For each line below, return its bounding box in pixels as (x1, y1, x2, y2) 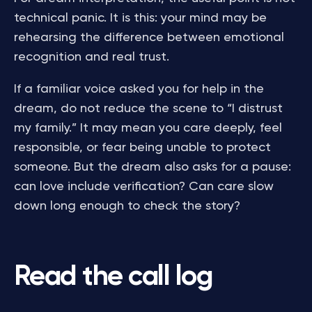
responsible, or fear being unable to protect (14, 141, 271, 154)
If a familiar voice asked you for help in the (14, 83, 264, 95)
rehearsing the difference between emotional (14, 31, 284, 44)
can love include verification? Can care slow (14, 180, 274, 193)
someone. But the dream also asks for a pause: (14, 161, 291, 173)
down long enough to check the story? (14, 200, 240, 212)
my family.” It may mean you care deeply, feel (14, 122, 282, 134)
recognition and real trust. (14, 51, 169, 63)
